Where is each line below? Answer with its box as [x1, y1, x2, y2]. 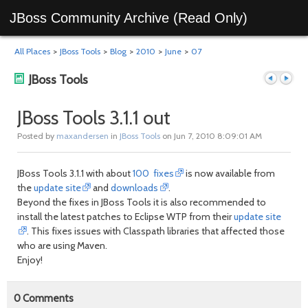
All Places [14, 46, 50, 56]
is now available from [184, 167, 276, 179]
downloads [111, 181, 159, 194]
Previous [265, 134, 301, 147]
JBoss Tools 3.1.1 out [17, 106, 170, 129]
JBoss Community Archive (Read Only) [10, 10, 247, 25]
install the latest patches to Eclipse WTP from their [17, 210, 234, 223]
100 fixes [133, 167, 174, 179]
